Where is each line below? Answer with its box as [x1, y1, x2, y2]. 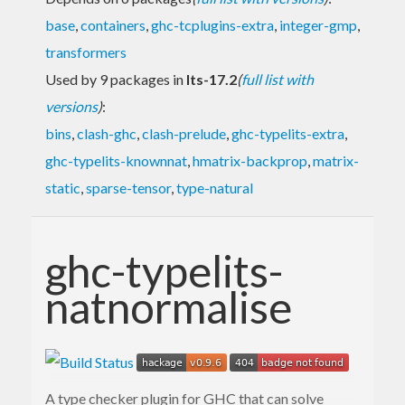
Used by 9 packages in [45, 70, 186, 88]
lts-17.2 [186, 70, 237, 88]
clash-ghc [77, 124, 137, 142]
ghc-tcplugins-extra [151, 15, 274, 33]
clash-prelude [142, 124, 226, 142]
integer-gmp [279, 15, 357, 33]
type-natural [176, 178, 253, 196]
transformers [45, 42, 127, 61]
